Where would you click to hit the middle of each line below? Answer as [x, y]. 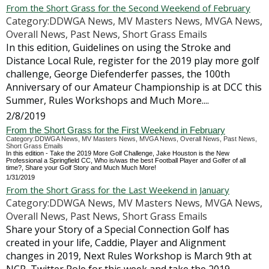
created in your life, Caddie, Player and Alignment [116, 243]
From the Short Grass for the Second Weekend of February [128, 8]
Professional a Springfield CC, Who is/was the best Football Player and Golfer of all [126, 160]
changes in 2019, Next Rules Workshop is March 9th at [129, 256]
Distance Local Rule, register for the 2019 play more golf [133, 61]
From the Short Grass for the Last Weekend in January [118, 190]
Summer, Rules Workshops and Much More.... [107, 100]
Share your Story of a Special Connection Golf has [118, 229]
